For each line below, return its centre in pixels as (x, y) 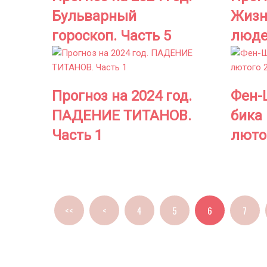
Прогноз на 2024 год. (122, 96)
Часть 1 (77, 136)
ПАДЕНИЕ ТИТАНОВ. (122, 116)
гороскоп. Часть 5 (111, 36)
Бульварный (94, 16)
